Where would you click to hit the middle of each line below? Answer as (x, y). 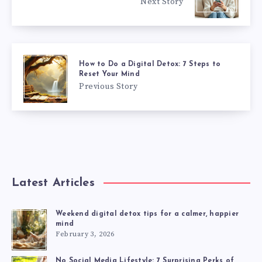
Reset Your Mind (109, 74)
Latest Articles (53, 183)
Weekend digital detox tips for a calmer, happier (147, 214)
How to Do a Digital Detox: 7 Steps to (150, 64)
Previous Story (108, 86)
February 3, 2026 (85, 235)
